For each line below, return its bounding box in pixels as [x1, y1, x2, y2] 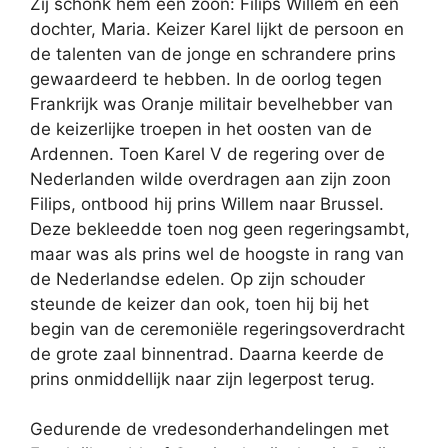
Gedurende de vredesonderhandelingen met [30, 419, 389, 439]
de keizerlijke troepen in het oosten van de [30, 118, 372, 139]
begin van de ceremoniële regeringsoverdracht [30, 318, 405, 339]
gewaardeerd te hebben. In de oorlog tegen [30, 68, 382, 89]
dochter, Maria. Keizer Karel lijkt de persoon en [30, 18, 404, 39]
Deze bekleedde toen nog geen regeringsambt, [30, 218, 410, 239]
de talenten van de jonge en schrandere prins [30, 43, 396, 64]
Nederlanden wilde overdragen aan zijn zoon [30, 168, 391, 189]
